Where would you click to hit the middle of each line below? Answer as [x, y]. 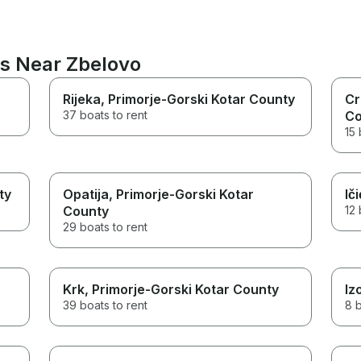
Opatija [86, 194]
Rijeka [82, 99]
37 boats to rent [106, 114]
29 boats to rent [106, 226]
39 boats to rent [106, 305]
